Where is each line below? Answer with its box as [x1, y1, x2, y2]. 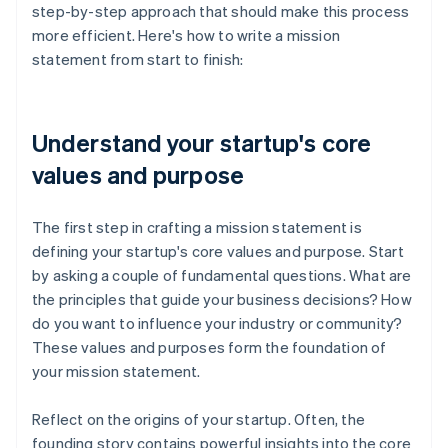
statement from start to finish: [32, 49, 244, 70]
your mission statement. [32, 361, 201, 382]
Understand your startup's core [32, 127, 372, 159]
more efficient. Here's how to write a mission [32, 25, 340, 46]
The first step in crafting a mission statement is [32, 217, 362, 238]
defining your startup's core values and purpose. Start [32, 241, 404, 262]
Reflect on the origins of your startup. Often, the [32, 409, 366, 430]
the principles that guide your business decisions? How [32, 289, 412, 310]
